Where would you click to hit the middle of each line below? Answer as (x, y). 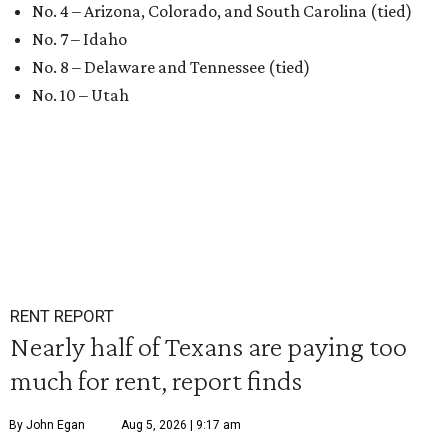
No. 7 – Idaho (79, 39)
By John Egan (47, 425)
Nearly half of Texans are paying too (208, 346)
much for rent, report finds (156, 380)
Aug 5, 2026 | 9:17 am (181, 425)
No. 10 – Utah (80, 95)
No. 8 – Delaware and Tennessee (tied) (171, 67)
